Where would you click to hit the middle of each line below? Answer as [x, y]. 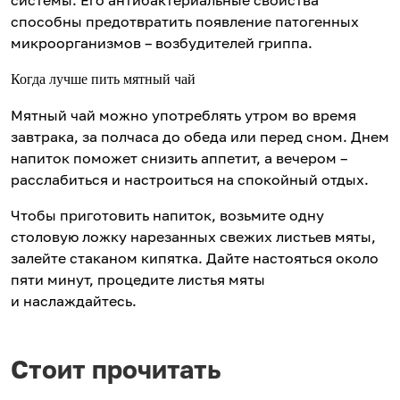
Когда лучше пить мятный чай [105, 79]
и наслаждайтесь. [75, 301]
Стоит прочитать [116, 370]
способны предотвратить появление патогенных [185, 22]
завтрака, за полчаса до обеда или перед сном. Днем [200, 137]
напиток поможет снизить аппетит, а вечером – [179, 158]
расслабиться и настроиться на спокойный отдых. [190, 180]
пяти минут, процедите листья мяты [138, 280]
